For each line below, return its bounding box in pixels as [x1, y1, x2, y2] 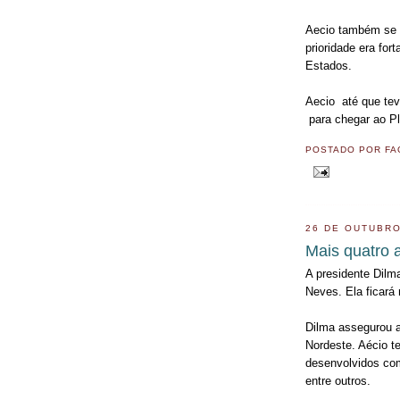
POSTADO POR [305, 144, 385, 154]
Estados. [305, 59, 352, 73]
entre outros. [305, 373, 371, 387]
